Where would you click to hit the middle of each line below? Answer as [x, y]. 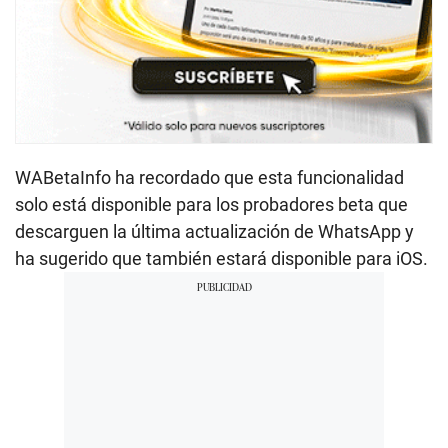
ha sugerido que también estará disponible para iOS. [221, 258]
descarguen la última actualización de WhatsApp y [214, 231]
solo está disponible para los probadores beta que [211, 204]
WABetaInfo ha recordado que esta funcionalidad [209, 177]
